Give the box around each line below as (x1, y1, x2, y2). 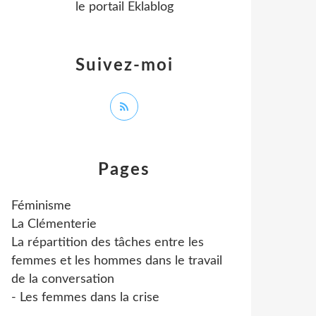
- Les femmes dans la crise (11, 291, 159, 304)
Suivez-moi (75, 57, 174, 74)
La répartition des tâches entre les (11, 236, 204, 249)
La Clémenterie (11, 218, 97, 231)
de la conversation (11, 273, 114, 286)
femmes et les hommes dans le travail (11, 255, 222, 267)
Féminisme (11, 200, 71, 212)
